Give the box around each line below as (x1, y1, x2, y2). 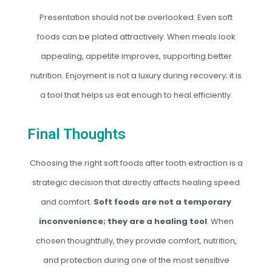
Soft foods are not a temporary (93, 196, 231, 208)
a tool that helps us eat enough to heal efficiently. (39, 89, 233, 101)
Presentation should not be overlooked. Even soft (39, 12, 233, 23)
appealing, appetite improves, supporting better (40, 50, 232, 62)
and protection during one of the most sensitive (42, 254, 229, 266)
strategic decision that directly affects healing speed (32, 177, 240, 188)
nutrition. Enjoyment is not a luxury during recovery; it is (30, 70, 242, 81)
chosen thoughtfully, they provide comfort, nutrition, (35, 235, 237, 246)
